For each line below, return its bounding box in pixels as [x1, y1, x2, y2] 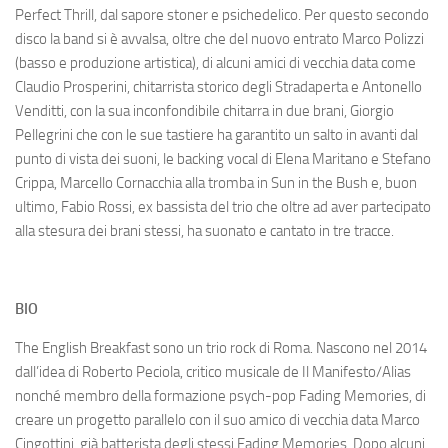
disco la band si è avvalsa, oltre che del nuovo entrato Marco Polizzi [15, 29, 424, 48]
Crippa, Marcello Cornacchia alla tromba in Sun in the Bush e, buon [15, 173, 417, 192]
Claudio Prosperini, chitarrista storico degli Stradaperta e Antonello [15, 77, 422, 96]
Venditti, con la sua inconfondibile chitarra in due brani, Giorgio [15, 101, 394, 120]
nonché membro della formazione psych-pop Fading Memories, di [15, 386, 426, 405]
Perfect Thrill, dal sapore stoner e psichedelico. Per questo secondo [15, 5, 429, 24]
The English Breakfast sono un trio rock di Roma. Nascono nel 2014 [15, 338, 427, 357]
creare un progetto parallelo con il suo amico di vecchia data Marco [15, 410, 420, 429]
